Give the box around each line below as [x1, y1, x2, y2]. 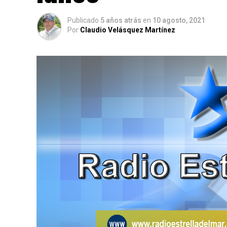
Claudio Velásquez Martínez [80, 26, 175, 34]
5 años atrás [100, 16, 141, 24]
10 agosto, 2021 [153, 16, 205, 24]
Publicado [67, 16, 99, 24]
